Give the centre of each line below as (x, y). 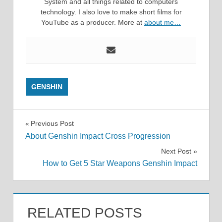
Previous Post (52, 124)
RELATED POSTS (84, 213)
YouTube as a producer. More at (93, 23)
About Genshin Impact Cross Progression (98, 136)
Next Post (176, 151)
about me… (163, 23)
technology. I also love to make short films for (111, 12)
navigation (59, 146)
